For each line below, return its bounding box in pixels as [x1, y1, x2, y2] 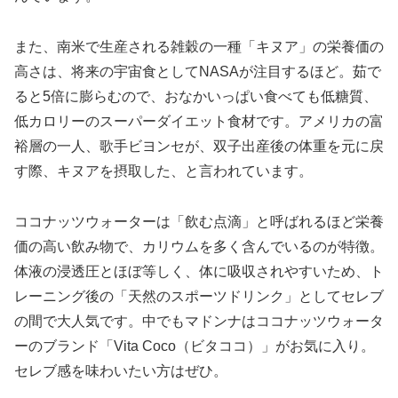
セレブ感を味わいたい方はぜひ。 [14, 362, 227, 378]
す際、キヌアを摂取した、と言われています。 [14, 163, 313, 179]
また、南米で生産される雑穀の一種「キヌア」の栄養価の [14, 38, 384, 54]
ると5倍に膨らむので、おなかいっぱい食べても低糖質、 [14, 88, 378, 104]
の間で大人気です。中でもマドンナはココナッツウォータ [14, 313, 384, 329]
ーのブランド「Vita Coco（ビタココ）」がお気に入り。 [14, 338, 375, 354]
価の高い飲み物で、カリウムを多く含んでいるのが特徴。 [14, 238, 384, 254]
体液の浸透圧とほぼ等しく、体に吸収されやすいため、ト [14, 263, 384, 279]
